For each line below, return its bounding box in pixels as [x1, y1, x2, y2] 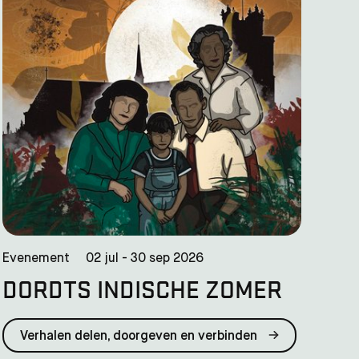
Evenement [2, 252, 70, 265]
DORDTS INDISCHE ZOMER [2, 272, 282, 305]
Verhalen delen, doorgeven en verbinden [19, 329, 260, 343]
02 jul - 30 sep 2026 [85, 252, 204, 265]
